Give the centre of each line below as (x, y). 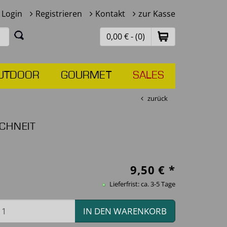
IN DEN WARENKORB (125, 211)
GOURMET (86, 75)
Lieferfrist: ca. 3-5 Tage (142, 184)
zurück (158, 98)
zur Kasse (157, 14)
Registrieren (59, 14)
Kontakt (110, 14)
